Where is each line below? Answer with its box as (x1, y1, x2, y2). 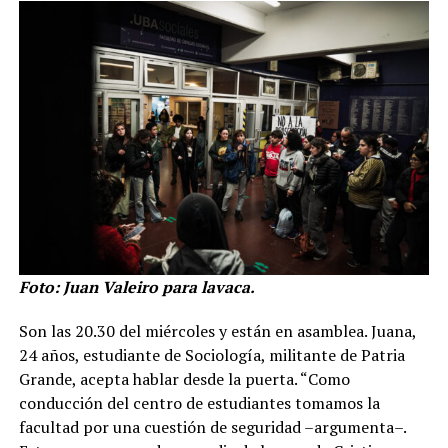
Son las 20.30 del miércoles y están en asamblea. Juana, (18, 320, 416, 343)
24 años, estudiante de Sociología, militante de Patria (18, 344, 405, 367)
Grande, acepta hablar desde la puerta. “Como (18, 368, 350, 391)
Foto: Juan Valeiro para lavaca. (18, 276, 255, 299)
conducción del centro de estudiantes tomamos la (18, 392, 380, 415)
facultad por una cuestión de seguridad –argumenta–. (18, 416, 406, 439)
